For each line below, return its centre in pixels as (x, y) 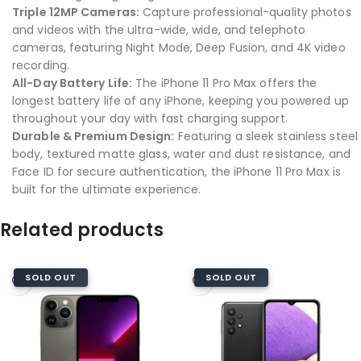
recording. (41, 65)
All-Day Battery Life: (73, 83)
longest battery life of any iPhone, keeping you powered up (180, 101)
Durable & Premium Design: (93, 136)
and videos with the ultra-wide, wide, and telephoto (159, 30)
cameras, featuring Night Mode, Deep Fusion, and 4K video (179, 48)
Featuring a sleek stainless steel (266, 136)
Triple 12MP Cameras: (76, 12)
